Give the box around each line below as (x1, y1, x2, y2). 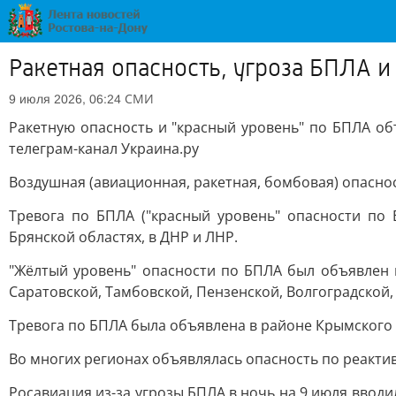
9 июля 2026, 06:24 (9, 92, 121, 106)
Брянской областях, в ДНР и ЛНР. (9, 227, 238, 247)
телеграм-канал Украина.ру (9, 139, 199, 158)
